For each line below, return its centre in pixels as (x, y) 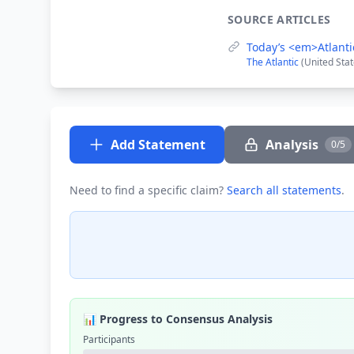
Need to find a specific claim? (148, 190)
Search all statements (284, 190)
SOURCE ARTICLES (279, 19)
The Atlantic (274, 62)
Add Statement (158, 145)
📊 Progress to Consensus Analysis (178, 319)
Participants (109, 339)
